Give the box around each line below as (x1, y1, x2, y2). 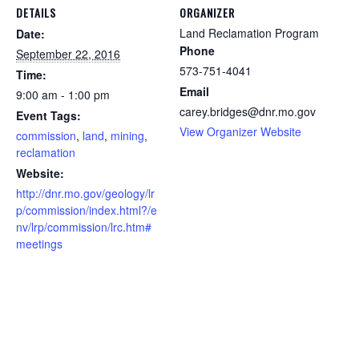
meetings (16, 235, 63, 252)
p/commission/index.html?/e (16, 201, 157, 218)
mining (111, 127, 144, 143)
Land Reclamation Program (179, 24, 319, 41)
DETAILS (16, 3, 56, 21)
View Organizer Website (179, 123, 301, 139)
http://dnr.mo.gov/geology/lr (16, 184, 155, 201)
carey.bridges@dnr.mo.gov (179, 103, 316, 119)
